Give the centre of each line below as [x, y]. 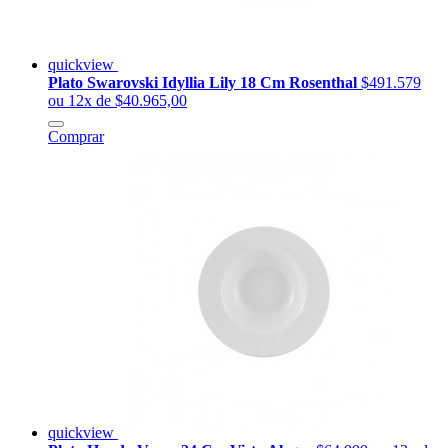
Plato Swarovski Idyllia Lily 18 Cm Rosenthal [204, 83]
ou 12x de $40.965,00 [117, 101]
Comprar [76, 137]
